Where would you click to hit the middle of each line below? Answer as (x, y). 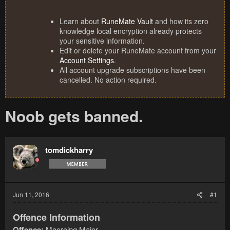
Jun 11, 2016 (31, 195)
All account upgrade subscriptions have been (132, 70)
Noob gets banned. (74, 116)
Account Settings (87, 60)
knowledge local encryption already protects (131, 31)
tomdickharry (69, 150)
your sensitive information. (102, 41)
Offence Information (56, 217)
